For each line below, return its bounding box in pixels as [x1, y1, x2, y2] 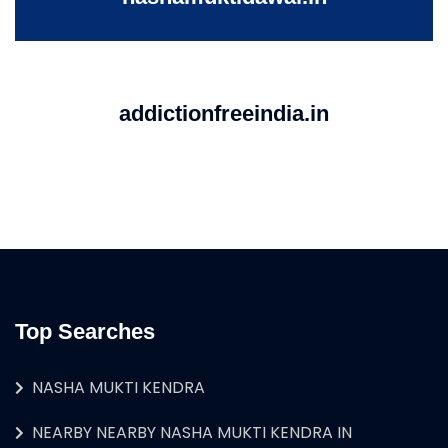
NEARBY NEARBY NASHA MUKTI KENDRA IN [32, 420, 352, 444]
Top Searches [15, 318, 155, 344]
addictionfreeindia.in [119, 100, 329, 126]
